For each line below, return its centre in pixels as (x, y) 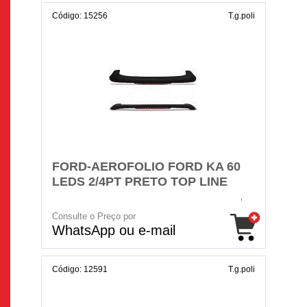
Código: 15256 (80, 16)
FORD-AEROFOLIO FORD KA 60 (146, 167)
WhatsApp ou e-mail (114, 230)
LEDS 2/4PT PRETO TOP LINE (140, 182)
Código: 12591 (80, 269)
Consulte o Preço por (94, 216)
